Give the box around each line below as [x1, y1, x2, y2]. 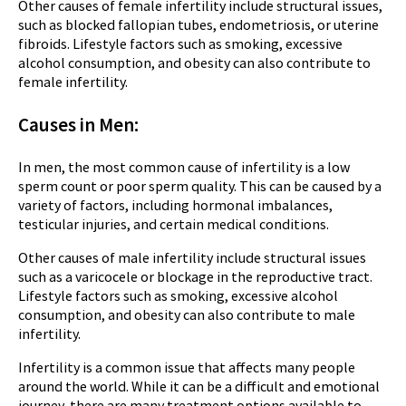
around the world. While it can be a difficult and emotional [18, 376, 380, 395]
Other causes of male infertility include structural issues [18, 247, 366, 266]
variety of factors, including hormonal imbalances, [18, 195, 333, 214]
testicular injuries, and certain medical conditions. [18, 214, 329, 233]
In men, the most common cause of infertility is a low [18, 157, 350, 176]
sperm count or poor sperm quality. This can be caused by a [18, 176, 382, 195]
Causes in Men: [18, 111, 139, 137]
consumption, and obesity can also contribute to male [18, 304, 355, 324]
